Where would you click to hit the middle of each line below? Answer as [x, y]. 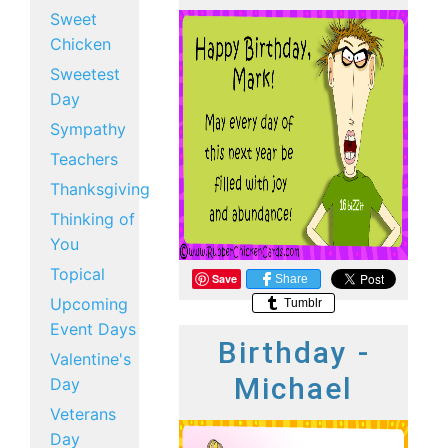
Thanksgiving [100, 189]
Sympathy [88, 129]
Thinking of [92, 219]
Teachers [84, 159]
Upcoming [89, 304]
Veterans [83, 414]
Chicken [80, 44]
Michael [293, 388]
